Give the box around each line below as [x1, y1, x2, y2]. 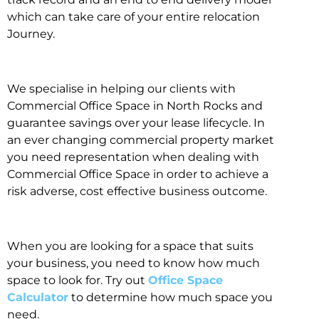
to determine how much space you [68, 290, 273, 304]
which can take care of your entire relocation [7, 10, 260, 24]
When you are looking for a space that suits [7, 239, 253, 253]
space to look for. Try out [7, 273, 148, 287]
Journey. [7, 27, 55, 41]
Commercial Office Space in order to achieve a [7, 167, 268, 181]
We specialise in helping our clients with [7, 81, 236, 95]
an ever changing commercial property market [7, 132, 274, 147]
